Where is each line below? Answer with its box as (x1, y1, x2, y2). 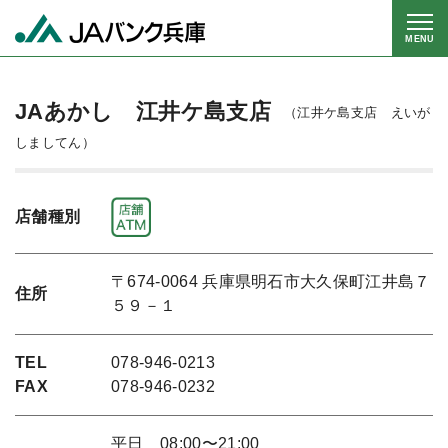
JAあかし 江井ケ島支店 (15, 99, 271, 124)
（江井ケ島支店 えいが (284, 105, 431, 121)
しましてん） (15, 135, 95, 151)
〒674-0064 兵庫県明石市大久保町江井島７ (111, 273, 431, 290)
